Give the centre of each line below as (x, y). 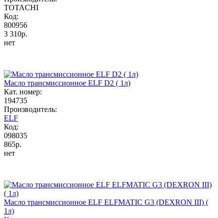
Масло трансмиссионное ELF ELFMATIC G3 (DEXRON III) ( (106, 202)
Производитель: (30, 109)
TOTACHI (21, 7)
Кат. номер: (23, 91)
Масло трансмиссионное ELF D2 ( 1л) (67, 83)
